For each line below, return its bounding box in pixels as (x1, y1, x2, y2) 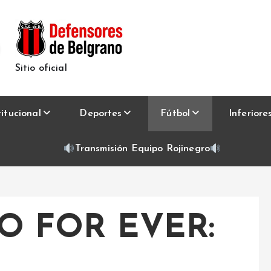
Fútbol (160, 108, 191, 119)
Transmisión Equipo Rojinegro (74, 143, 211, 154)
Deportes (79, 108, 122, 119)
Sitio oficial (15, 63, 67, 73)
